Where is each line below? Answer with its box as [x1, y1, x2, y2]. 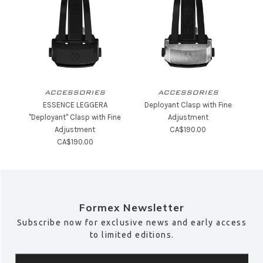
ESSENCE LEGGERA [42, 100, 107, 109]
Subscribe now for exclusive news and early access [16, 217, 247, 227]
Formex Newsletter [79, 200, 185, 214]
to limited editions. [89, 230, 174, 240]
